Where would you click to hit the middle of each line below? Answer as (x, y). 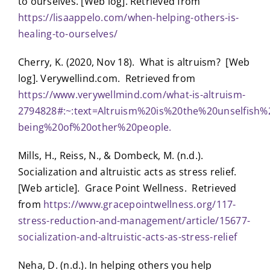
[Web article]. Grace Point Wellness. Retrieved (127, 188)
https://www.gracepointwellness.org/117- (140, 204)
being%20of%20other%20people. (95, 127)
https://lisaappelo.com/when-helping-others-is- (128, 17)
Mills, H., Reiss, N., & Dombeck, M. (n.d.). (112, 155)
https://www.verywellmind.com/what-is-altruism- (132, 94)
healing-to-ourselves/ (68, 33)
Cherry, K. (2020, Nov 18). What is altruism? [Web (134, 62)
